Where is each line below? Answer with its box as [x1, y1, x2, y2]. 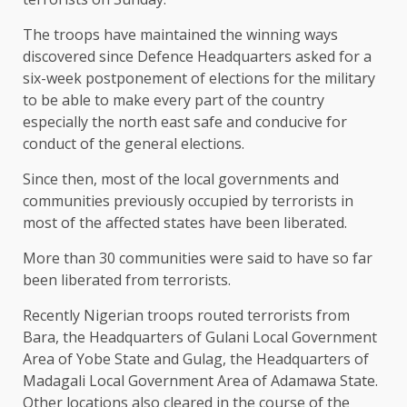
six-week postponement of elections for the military [23, 68, 375, 89]
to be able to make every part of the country [23, 90, 324, 111]
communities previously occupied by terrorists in [23, 191, 353, 212]
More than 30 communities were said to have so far [23, 248, 372, 269]
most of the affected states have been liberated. [23, 213, 347, 233]
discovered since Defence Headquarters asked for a [23, 46, 372, 67]
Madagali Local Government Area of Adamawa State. [23, 371, 378, 392]
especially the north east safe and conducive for [23, 112, 347, 133]
